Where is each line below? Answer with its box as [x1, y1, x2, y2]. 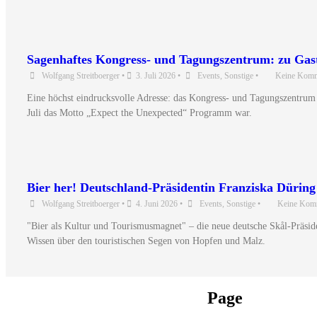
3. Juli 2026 [136, 70, 175, 81]
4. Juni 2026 [136, 198, 178, 209]
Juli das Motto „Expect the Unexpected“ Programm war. [27, 107, 252, 118]
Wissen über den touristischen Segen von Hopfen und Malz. [27, 235, 265, 246]
